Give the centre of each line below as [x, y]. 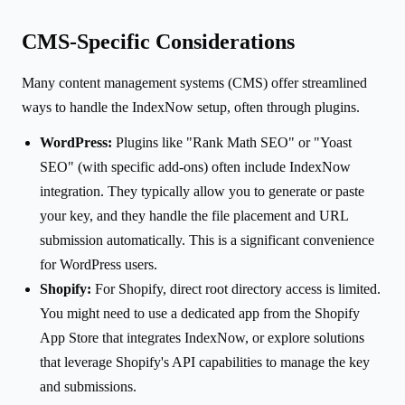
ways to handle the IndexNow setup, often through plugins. [191, 107]
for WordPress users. [99, 264]
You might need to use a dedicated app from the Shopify [200, 313]
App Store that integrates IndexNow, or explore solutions [202, 337]
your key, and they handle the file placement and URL [194, 215]
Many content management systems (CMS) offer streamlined [194, 82]
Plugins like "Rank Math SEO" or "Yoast [232, 142]
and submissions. [88, 386]
